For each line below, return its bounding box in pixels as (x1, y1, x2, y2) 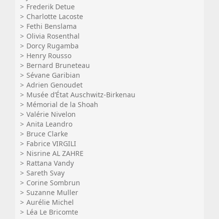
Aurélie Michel (26, 197, 74, 207)
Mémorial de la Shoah (26, 100, 98, 109)
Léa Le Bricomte (26, 207, 78, 217)
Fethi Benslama (26, 22, 77, 31)
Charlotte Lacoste (26, 12, 83, 21)
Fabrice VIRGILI (26, 139, 76, 148)
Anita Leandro (26, 119, 72, 129)
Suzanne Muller (26, 188, 78, 197)
